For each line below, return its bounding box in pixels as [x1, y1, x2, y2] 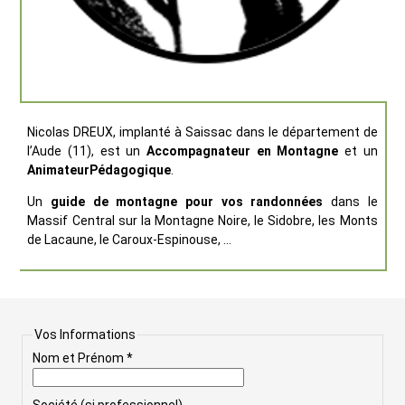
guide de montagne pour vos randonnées [51, 194, 324, 210]
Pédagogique [89, 163, 172, 178]
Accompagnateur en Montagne [146, 144, 339, 159]
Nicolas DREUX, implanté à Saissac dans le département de [27, 125, 378, 140]
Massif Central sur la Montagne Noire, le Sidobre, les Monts [27, 213, 378, 229]
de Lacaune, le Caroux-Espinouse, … [27, 232, 232, 248]
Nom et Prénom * [32, 351, 133, 366]
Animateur [27, 163, 90, 178]
